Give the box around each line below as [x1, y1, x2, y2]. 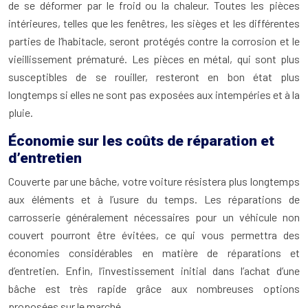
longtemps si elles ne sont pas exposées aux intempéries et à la [8, 88, 300, 101]
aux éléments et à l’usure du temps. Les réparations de [8, 192, 300, 206]
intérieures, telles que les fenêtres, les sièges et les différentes [8, 16, 300, 30]
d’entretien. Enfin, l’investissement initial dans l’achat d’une [8, 264, 300, 277]
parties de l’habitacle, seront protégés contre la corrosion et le [8, 34, 300, 47]
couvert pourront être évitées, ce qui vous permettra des [8, 228, 300, 241]
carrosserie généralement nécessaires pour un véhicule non [8, 210, 300, 223]
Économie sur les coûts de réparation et [8, 133, 274, 149]
